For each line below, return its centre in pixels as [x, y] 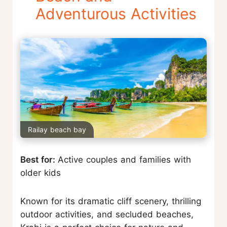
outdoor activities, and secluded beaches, [107, 214]
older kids [41, 173]
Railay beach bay [57, 129]
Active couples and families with [124, 159]
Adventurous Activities [116, 14]
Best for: [39, 159]
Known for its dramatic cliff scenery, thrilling [111, 201]
